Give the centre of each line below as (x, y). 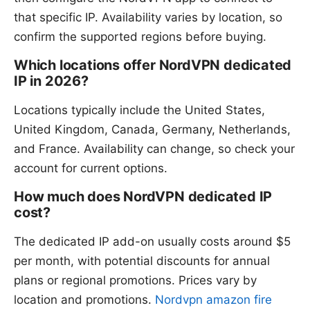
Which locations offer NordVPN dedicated (153, 65)
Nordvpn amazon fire (213, 299)
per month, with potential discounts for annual (142, 261)
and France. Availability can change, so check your (154, 148)
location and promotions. (84, 299)
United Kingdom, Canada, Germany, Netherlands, (152, 129)
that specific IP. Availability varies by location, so (148, 17)
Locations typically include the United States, (139, 110)
